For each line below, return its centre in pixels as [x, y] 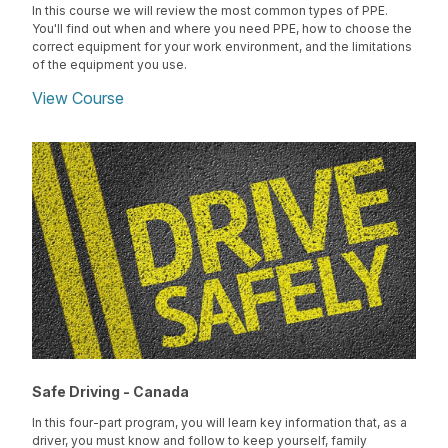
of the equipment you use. [109, 64]
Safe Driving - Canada [110, 391]
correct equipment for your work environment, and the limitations [222, 46]
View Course [78, 98]
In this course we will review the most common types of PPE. [210, 10]
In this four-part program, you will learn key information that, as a [219, 422]
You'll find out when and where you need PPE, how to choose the [222, 28]
